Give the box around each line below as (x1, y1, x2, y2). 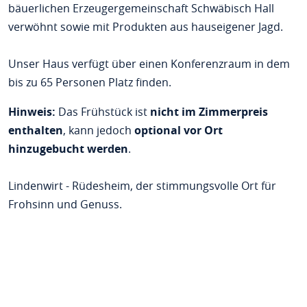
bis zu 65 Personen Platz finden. (8, 75, 171, 90)
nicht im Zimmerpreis (149, 104, 268, 119)
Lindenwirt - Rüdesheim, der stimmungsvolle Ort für (8, 178, 276, 193)
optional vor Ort (134, 123, 223, 138)
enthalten (8, 123, 63, 138)
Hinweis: (8, 104, 56, 119)
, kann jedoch (62, 123, 134, 138)
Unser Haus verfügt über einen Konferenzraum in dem (8, 56, 290, 71)
